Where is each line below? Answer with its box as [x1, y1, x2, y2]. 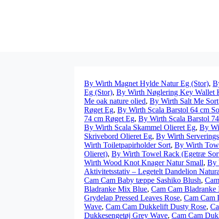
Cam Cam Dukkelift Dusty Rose [106, 202, 206, 211]
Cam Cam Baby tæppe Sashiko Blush [84, 176, 201, 184]
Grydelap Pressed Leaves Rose [84, 194, 180, 202]
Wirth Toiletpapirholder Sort [84, 141, 171, 149]
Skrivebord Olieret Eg [84, 132, 152, 140]
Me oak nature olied [84, 97, 146, 105]
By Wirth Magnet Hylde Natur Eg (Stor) [84, 79, 209, 88]
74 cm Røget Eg [84, 114, 134, 123]
